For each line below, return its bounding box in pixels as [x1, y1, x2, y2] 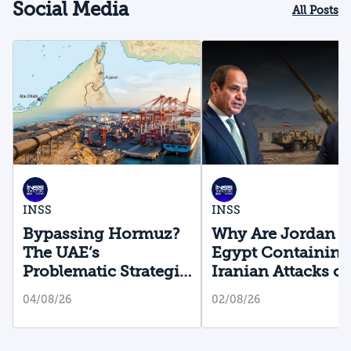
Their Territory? [212, 281, 331, 299]
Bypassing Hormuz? [23, 225, 179, 243]
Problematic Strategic [23, 262, 188, 280]
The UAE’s [23, 244, 100, 262]
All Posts [292, 4, 338, 16]
